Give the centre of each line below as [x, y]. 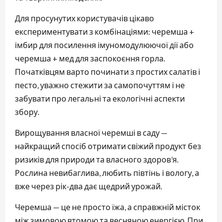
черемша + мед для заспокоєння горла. [90, 58]
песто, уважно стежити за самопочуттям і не [100, 85]
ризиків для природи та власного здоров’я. [97, 159]
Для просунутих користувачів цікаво [84, 18]
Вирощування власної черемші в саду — [91, 132]
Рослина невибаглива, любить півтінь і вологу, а [107, 172]
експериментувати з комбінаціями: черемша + [105, 31]
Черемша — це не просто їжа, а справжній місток [108, 207]
